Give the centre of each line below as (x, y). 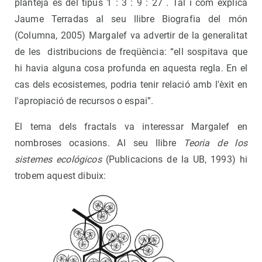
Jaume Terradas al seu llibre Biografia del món (131, 19)
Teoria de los (215, 143)
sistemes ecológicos (58, 160)
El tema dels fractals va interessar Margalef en (131, 127)
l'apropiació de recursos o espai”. (84, 101)
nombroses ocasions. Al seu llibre (99, 143)
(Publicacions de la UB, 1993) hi (175, 160)
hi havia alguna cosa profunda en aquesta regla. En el (131, 68)
